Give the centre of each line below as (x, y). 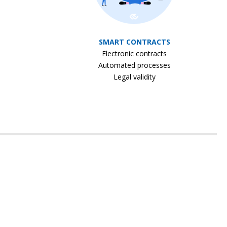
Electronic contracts (134, 53)
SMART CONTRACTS (134, 42)
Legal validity (134, 77)
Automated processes (134, 65)
